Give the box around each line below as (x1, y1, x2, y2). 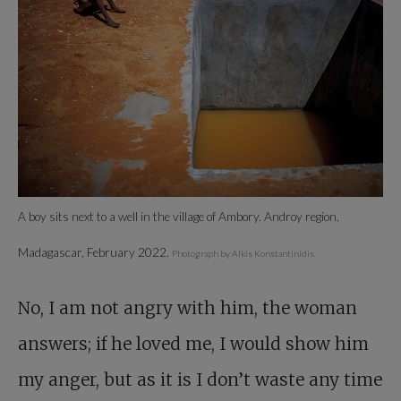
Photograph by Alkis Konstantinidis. (172, 248, 316, 259)
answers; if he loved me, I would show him (18, 333, 369, 354)
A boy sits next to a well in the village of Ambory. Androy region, (18, 209, 339, 224)
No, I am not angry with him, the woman (18, 297, 357, 319)
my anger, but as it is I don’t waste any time (18, 369, 382, 390)
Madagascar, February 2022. (18, 245, 172, 260)
